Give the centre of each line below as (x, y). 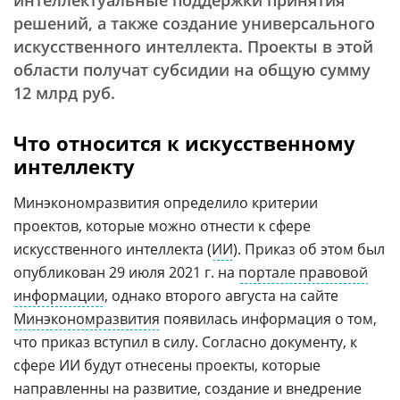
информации (59, 296)
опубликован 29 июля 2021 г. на (126, 272)
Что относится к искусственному (184, 143)
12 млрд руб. (64, 93)
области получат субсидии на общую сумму (192, 70)
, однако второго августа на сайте (221, 296)
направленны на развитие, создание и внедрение (187, 388)
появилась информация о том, (268, 319)
